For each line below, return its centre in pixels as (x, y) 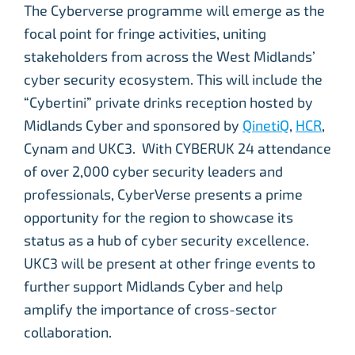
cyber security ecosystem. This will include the (173, 80)
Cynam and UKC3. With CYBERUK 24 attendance (177, 149)
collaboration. (68, 333)
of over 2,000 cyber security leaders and (153, 172)
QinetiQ (266, 126)
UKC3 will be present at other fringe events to (170, 264)
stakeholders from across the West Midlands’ (170, 57)
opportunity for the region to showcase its (158, 218)
